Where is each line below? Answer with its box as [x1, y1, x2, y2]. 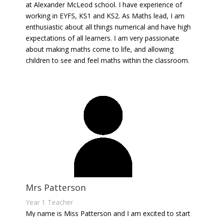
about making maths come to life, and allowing [26, 45, 174, 54]
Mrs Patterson [26, 182, 86, 194]
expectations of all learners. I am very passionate [26, 33, 180, 43]
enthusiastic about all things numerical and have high [26, 22, 191, 32]
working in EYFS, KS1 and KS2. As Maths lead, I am [26, 11, 185, 21]
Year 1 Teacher [26, 198, 74, 207]
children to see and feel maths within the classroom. [26, 56, 190, 65]
